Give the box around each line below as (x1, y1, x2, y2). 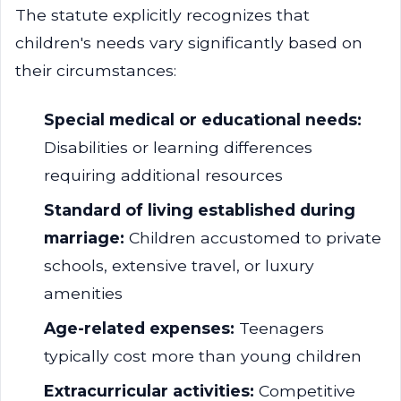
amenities (44, 284, 123, 303)
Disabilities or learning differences (44, 138, 312, 157)
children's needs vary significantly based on (15, 33, 363, 52)
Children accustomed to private (124, 228, 381, 247)
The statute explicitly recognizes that (15, 5, 310, 24)
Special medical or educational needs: (44, 110, 362, 129)
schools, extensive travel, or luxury (44, 256, 314, 275)
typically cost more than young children (44, 346, 362, 365)
